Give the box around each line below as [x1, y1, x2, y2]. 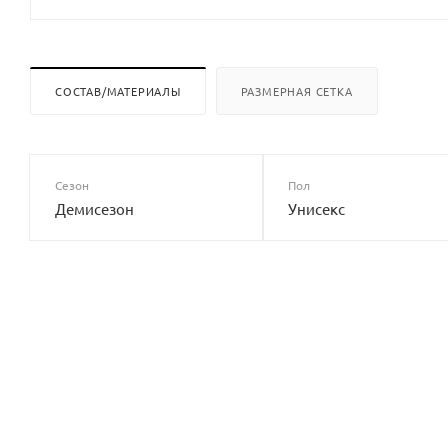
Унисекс [287, 198, 345, 218]
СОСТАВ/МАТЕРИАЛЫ [55, 82, 181, 99]
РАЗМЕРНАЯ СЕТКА [240, 82, 353, 99]
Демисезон [55, 198, 134, 218]
